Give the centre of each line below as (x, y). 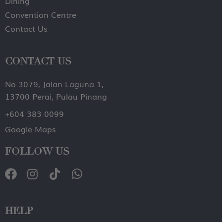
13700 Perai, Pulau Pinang (56, 96)
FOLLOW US (37, 152)
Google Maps (30, 129)
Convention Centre (41, 15)
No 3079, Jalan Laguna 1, (54, 84)
